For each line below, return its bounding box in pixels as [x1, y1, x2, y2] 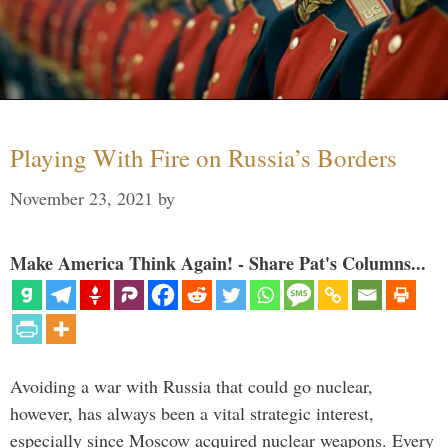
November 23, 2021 [10, 185, 153, 210]
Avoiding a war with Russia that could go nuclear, [10, 373, 373, 398]
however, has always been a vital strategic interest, [10, 400, 374, 425]
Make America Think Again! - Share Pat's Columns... [10, 249, 426, 276]
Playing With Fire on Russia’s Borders [10, 140, 397, 174]
